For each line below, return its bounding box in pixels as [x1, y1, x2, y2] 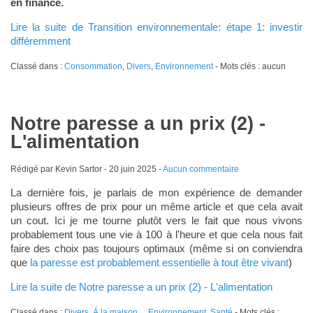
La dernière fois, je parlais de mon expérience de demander [10, 186, 303, 198]
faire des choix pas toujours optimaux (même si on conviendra [10, 242, 303, 254]
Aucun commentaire [162, 163, 239, 174]
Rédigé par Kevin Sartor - [10, 163, 109, 174]
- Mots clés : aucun [212, 61, 286, 71]
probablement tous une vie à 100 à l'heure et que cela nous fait [10, 228, 303, 240]
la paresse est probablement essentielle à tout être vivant [29, 256, 289, 268]
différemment [10, 34, 71, 47]
